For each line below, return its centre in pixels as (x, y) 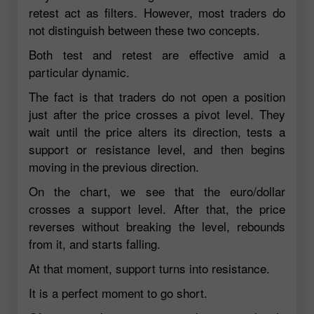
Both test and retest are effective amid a (157, 55)
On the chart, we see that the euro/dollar (157, 191)
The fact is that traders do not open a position (157, 97)
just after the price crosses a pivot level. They (157, 114)
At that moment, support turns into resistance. (149, 268)
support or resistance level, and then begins (157, 149)
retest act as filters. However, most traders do (157, 13)
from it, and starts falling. (95, 244)
